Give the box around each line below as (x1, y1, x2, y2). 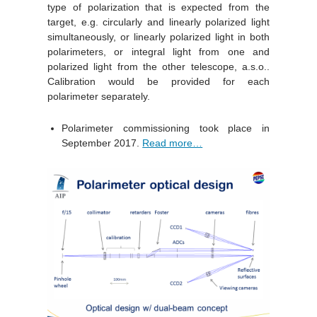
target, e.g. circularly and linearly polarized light (47, 16, 270, 28)
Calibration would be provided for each (47, 75, 270, 87)
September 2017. (62, 137, 143, 149)
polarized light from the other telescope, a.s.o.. (47, 60, 270, 72)
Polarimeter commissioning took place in (62, 122, 270, 134)
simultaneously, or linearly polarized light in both (47, 30, 270, 42)
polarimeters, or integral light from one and (47, 45, 270, 57)
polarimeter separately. (47, 90, 151, 102)
